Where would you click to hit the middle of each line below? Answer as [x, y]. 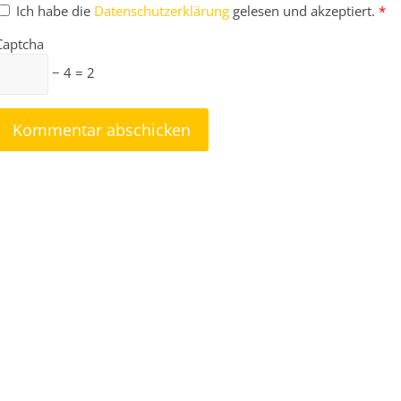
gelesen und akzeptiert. [304, 11]
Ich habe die [55, 11]
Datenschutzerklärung [163, 11]
